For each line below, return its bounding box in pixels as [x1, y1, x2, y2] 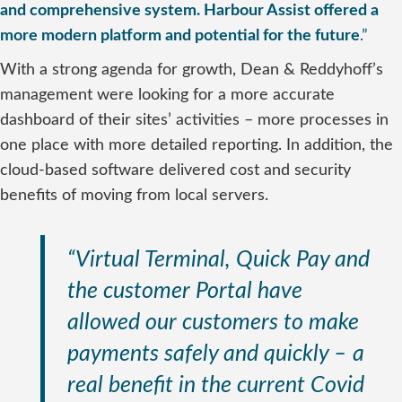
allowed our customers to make [67, 311, 359, 334]
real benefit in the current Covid [67, 374, 364, 397]
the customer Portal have [67, 280, 302, 302]
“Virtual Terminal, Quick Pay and [67, 249, 370, 271]
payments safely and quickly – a [67, 343, 364, 365]
